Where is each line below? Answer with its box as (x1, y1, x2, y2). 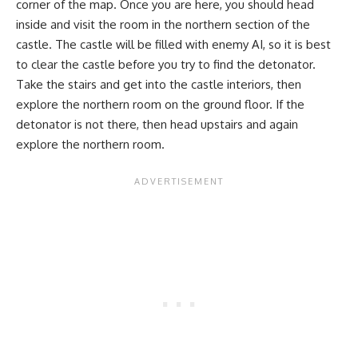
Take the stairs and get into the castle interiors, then (16, 76, 301, 92)
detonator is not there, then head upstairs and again (16, 116, 298, 132)
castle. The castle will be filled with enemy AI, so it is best (16, 36, 331, 52)
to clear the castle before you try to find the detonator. (16, 56, 316, 72)
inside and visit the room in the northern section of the (16, 16, 310, 32)
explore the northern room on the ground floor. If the (16, 96, 304, 112)
